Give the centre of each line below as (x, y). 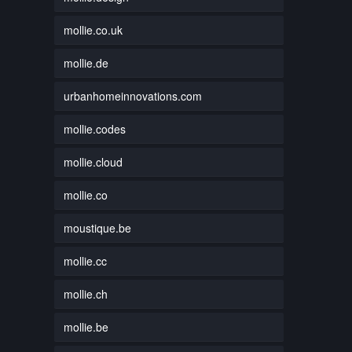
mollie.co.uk (93, 29)
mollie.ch (85, 293)
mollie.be (86, 326)
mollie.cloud (93, 161)
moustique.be (97, 227)
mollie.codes (94, 128)
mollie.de (86, 62)
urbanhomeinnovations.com (132, 95)
